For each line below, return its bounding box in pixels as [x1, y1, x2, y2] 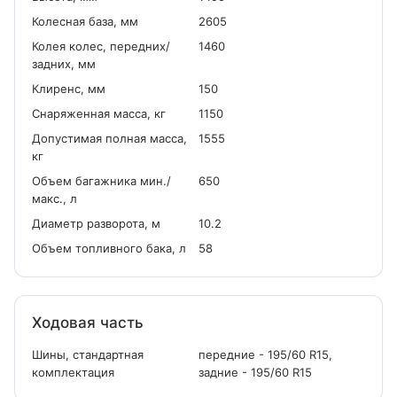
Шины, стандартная [32, 347, 144, 362]
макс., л [32, 191, 77, 206]
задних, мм [32, 57, 96, 71]
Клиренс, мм [32, 82, 105, 96]
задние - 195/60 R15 [198, 365, 312, 379]
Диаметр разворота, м [32, 216, 160, 230]
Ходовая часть [32, 314, 144, 331]
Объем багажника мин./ [32, 174, 171, 188]
